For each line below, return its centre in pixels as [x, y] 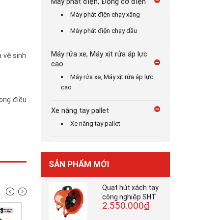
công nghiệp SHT [129, 197]
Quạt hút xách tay [130, 188]
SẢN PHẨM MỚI [79, 164]
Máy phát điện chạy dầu [103, 31]
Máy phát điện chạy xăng [105, 14]
